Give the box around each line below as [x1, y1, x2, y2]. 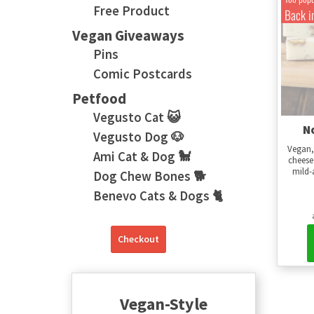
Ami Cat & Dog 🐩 [93, 149, 191, 165]
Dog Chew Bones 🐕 [93, 168, 206, 184]
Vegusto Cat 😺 [93, 109, 181, 125]
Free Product [93, 3, 170, 19]
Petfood [72, 90, 126, 108]
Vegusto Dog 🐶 [93, 129, 184, 145]
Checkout [118, 233, 159, 245]
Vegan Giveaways [72, 27, 184, 45]
